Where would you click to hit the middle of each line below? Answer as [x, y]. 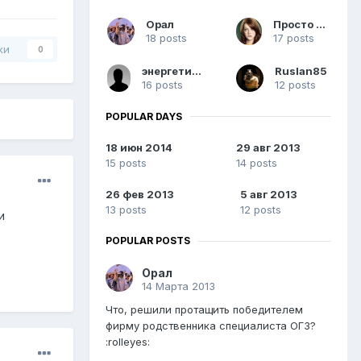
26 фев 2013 [140, 195]
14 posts [256, 163]
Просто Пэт [320, 24]
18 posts [166, 37]
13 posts [126, 210]
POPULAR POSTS [148, 241]
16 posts [162, 84]
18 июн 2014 [139, 148]
